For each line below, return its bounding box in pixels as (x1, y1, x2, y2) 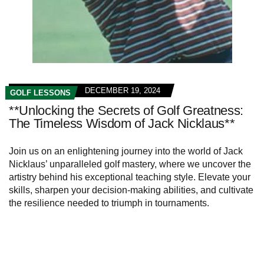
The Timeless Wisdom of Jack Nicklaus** (9, 115, 235, 131)
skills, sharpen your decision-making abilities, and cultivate (9, 184, 253, 195)
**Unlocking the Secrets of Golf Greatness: (9, 103, 244, 118)
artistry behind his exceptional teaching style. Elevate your (9, 171, 250, 182)
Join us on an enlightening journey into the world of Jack (9, 146, 243, 156)
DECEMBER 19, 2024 (85, 85, 160, 95)
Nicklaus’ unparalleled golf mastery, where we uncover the (9, 159, 251, 169)
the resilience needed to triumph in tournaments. (9, 197, 209, 208)
